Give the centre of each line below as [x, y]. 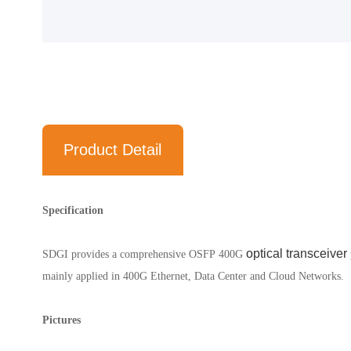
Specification [74, 210]
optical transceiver [296, 253]
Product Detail [113, 150]
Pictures [63, 320]
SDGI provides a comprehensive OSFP [130, 254]
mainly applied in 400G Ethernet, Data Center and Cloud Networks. [193, 276]
